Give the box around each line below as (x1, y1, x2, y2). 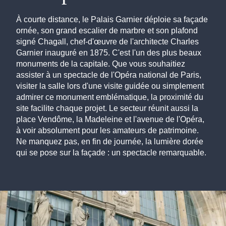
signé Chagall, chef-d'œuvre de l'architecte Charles (16, 37, 199, 46)
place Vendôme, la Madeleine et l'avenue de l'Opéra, (16, 115, 204, 124)
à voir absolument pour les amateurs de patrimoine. (16, 126, 199, 135)
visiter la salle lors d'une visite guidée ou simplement (16, 82, 204, 91)
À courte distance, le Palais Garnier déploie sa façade (16, 15, 208, 24)
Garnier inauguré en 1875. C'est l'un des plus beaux (16, 48, 201, 58)
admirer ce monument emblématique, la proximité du (16, 93, 203, 102)
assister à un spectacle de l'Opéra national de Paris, (16, 71, 201, 80)
